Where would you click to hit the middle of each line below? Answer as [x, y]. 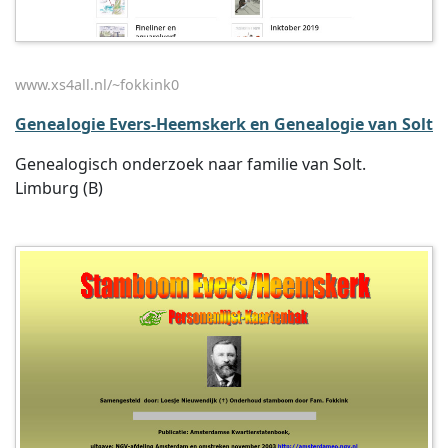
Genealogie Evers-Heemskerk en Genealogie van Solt [224, 124]
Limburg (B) [59, 188]
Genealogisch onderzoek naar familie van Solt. [190, 164]
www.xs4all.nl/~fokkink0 [97, 84]
